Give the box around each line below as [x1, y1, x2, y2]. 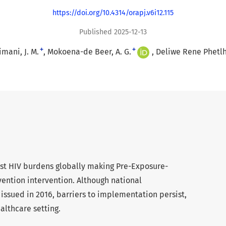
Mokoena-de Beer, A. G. [47, 46, 131, 56]
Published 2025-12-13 [79, 27, 147, 36]
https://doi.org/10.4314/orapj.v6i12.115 [52, 9, 174, 18]
